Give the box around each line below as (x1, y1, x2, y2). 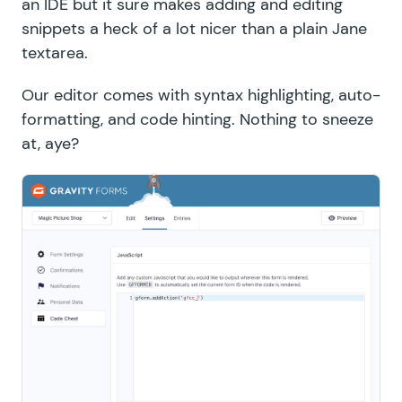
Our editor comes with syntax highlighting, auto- (22, 83, 380, 106)
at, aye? (22, 132, 79, 154)
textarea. (22, 41, 88, 64)
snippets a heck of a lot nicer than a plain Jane (22, 17, 367, 39)
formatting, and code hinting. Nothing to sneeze (22, 108, 373, 130)
